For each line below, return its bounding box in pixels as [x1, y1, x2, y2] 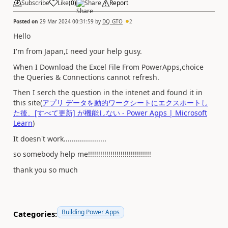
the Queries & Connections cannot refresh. [13, 72, 159, 82]
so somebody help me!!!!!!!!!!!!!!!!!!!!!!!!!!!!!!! [13, 149, 151, 159]
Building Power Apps [62, 207, 120, 216]
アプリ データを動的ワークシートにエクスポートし [42, 98, 208, 107]
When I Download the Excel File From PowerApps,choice [13, 62, 204, 72]
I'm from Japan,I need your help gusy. [13, 46, 142, 56]
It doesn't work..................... [13, 133, 106, 144]
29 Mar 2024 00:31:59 [40, 17, 94, 25]
